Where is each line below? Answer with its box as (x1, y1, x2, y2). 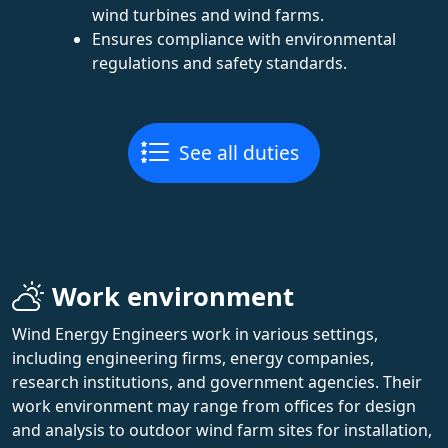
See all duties (179, 138, 299, 166)
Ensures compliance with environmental (92, 27, 396, 50)
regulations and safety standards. (92, 51, 347, 74)
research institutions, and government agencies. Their (12, 370, 422, 393)
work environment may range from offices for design (12, 394, 416, 417)
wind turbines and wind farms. (92, 3, 324, 26)
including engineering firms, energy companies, (12, 346, 374, 369)
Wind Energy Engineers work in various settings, (12, 322, 378, 345)
